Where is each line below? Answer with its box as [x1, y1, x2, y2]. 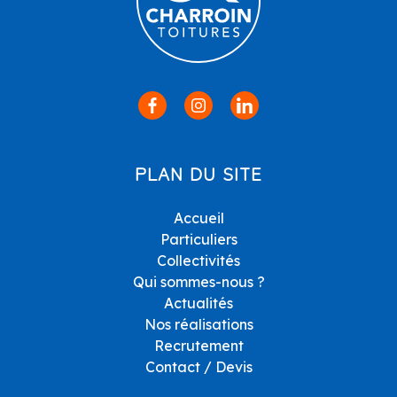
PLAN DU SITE [135, 160, 262, 187]
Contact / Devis [144, 358, 253, 377]
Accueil [173, 209, 224, 228]
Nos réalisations [144, 315, 253, 334]
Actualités [164, 294, 233, 313]
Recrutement [153, 337, 244, 355]
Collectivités [157, 252, 240, 270]
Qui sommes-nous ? [132, 273, 265, 292]
